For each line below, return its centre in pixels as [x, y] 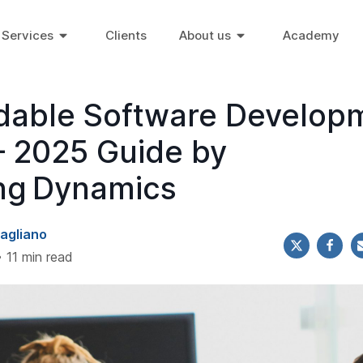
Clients [126, 35]
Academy [311, 35]
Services [28, 35]
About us [205, 35]
